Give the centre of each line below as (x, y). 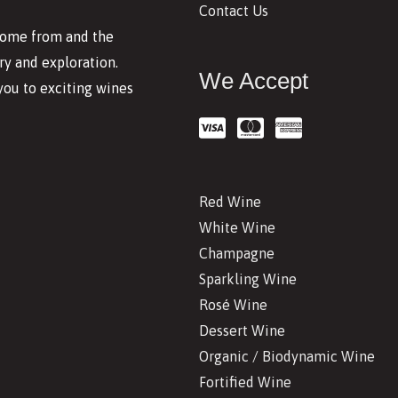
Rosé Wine (233, 305)
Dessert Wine (242, 331)
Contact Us (234, 11)
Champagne (237, 254)
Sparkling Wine (248, 279)
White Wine (237, 228)
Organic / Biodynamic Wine (287, 357)
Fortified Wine (245, 382)
